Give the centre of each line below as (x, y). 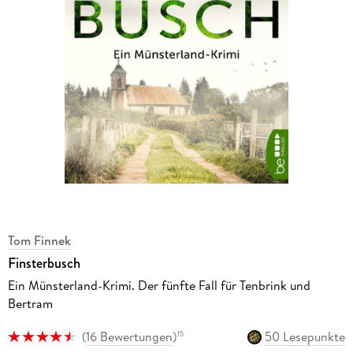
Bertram (30, 304)
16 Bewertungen (129, 337)
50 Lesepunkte (305, 337)
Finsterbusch (44, 264)
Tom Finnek (39, 241)
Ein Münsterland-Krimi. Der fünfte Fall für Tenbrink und (159, 286)
